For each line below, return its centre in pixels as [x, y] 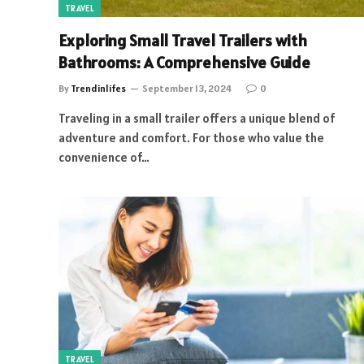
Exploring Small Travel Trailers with [183, 40]
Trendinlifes [98, 88]
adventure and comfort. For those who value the [191, 137]
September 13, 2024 [187, 88]
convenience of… [104, 157]
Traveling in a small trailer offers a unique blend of [197, 118]
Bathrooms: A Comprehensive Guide [184, 62]
